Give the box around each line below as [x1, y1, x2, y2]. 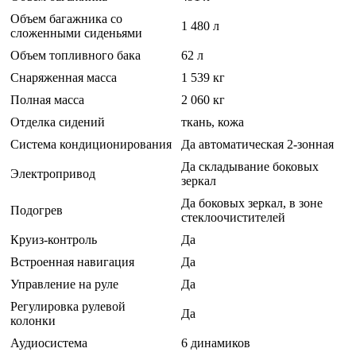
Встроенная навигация [10, 255, 134, 269]
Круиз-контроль [10, 233, 97, 247]
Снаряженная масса [10, 71, 117, 85]
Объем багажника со [10, 12, 122, 26]
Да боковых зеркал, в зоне [181, 196, 323, 211]
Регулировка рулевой [10, 300, 126, 314]
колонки [10, 314, 56, 328]
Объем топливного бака [10, 48, 141, 63]
